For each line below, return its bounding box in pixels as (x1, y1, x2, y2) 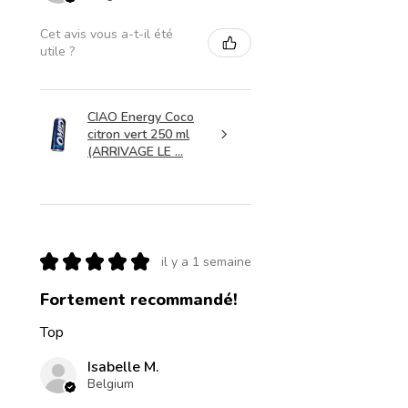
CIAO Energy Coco (87, 108, 194, 127)
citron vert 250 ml (87, 126, 189, 144)
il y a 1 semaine (161, 252, 251, 270)
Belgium (87, 375, 134, 393)
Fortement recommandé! (40, 289, 238, 311)
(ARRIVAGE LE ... (87, 143, 183, 161)
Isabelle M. (87, 357, 159, 378)
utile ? (40, 43, 75, 61)
